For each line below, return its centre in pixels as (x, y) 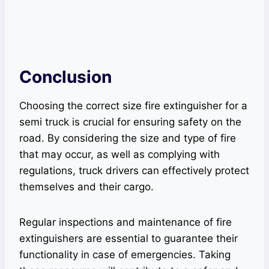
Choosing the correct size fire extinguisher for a (133, 105)
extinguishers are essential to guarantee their (128, 238)
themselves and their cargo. (86, 186)
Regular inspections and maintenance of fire (125, 222)
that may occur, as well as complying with (119, 154)
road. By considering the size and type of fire (128, 138)
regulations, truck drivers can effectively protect (134, 170)
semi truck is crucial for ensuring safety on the (130, 122)
